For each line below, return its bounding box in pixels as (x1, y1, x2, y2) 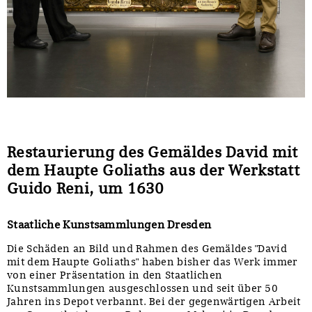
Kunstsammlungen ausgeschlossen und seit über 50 (7, 281, 279, 295)
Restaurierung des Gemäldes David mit (7, 142, 298, 161)
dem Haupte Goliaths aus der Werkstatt (7, 160, 300, 179)
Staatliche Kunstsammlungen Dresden (7, 217, 212, 231)
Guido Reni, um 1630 (7, 178, 164, 197)
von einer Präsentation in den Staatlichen (7, 268, 223, 281)
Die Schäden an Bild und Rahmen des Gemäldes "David (7, 242, 287, 255)
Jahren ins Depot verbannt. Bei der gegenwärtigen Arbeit (7, 295, 301, 308)
